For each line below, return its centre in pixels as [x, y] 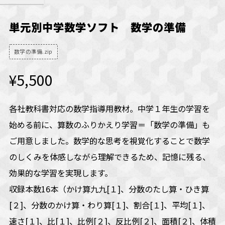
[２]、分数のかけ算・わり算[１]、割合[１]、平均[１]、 [109, 205]
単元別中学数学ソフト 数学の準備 [97, 27]
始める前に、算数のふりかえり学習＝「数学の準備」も [109, 124]
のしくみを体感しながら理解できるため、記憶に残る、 [109, 156]
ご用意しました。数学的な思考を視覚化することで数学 [109, 140]
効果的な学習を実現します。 [61, 173]
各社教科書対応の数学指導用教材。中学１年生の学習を [109, 108]
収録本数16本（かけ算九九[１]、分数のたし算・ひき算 [109, 189]
